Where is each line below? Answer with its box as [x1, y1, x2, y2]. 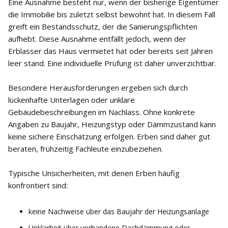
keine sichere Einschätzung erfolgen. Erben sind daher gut [8, 131, 210, 141]
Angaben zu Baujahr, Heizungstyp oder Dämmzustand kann [8, 119, 216, 129]
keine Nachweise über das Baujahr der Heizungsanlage [28, 207, 209, 216]
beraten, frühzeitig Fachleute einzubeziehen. [8, 144, 163, 154]
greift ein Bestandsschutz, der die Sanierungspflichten [8, 21, 197, 32]
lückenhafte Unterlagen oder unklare [8, 95, 135, 105]
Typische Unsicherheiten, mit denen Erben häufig [8, 168, 180, 178]
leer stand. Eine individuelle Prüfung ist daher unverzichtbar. [8, 58, 216, 68]
